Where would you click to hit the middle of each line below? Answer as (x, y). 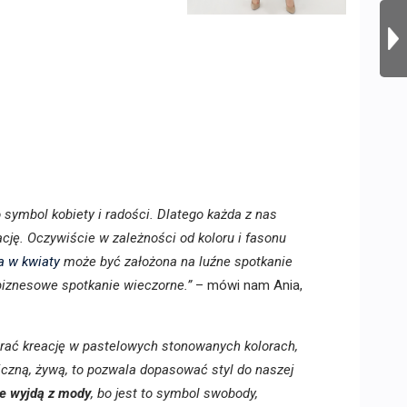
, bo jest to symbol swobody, (174, 393)
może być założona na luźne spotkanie (176, 261)
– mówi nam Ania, (247, 285)
